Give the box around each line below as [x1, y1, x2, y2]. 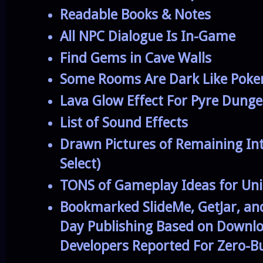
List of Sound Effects [60, 114, 188, 131]
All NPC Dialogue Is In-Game [60, 28, 236, 45]
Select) [60, 155, 101, 172]
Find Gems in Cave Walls [60, 49, 212, 66]
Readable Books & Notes [60, 6, 211, 23]
